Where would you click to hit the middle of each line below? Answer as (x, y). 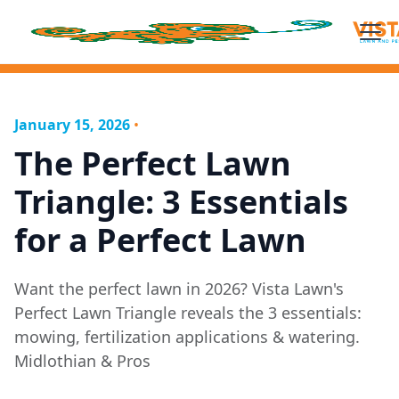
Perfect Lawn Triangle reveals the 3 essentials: (188, 313)
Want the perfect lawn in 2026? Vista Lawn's (179, 289)
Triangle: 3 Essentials (181, 202)
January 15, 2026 (72, 125)
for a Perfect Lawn (160, 240)
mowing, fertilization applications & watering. (187, 337)
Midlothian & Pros (82, 361)
